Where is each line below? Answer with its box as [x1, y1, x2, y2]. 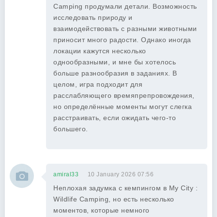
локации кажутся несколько [53, 47, 146, 55]
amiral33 [53, 171, 78, 178]
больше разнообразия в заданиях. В [53, 69, 177, 77]
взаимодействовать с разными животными [53, 25, 197, 32]
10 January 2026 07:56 [87, 171, 154, 178]
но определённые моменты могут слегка [53, 103, 192, 110]
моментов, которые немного [53, 206, 150, 214]
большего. [53, 125, 88, 133]
